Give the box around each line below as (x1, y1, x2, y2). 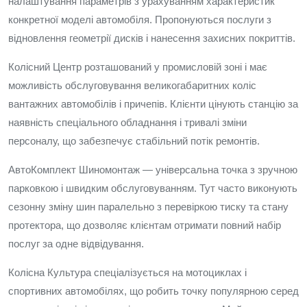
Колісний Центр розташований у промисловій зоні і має (8, 61, 267, 73)
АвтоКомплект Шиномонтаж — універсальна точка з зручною (8, 164, 297, 175)
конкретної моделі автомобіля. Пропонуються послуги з (8, 14, 271, 25)
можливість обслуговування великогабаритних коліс (8, 79, 256, 91)
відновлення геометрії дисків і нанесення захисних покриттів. (8, 32, 295, 44)
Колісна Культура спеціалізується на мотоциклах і (8, 267, 247, 278)
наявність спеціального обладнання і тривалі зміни (8, 116, 247, 128)
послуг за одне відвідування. (8, 238, 144, 249)
